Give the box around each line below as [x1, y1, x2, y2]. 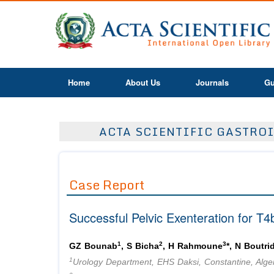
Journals [196, 76, 229, 88]
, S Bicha [121, 242, 159, 251]
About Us [125, 76, 160, 88]
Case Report [69, 174, 144, 196]
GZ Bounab [69, 242, 117, 251]
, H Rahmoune [163, 242, 223, 251]
